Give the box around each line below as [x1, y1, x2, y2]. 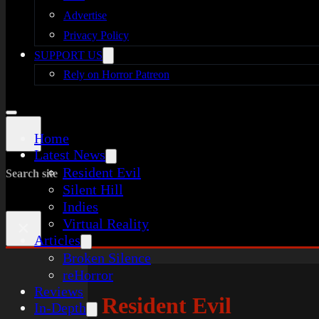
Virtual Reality [63, 216, 149, 231]
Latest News [34, 147, 105, 162]
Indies [63, 199, 98, 214]
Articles [34, 232, 80, 248]
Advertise [63, 9, 107, 21]
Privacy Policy [63, 29, 129, 41]
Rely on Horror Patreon [63, 68, 169, 80]
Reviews [34, 283, 83, 299]
